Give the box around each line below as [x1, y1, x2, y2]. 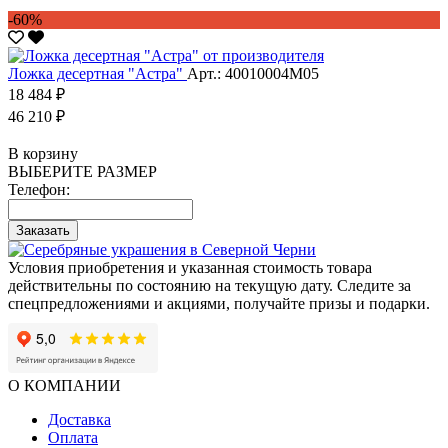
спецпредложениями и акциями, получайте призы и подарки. [8, 294, 430, 312]
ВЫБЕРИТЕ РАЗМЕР [8, 162, 157, 180]
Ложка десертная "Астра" [8, 64, 187, 82]
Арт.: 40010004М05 [187, 64, 319, 82]
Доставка [48, 410, 111, 428]
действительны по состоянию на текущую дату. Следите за [8, 276, 411, 294]
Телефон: [8, 180, 70, 198]
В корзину [8, 144, 78, 162]
